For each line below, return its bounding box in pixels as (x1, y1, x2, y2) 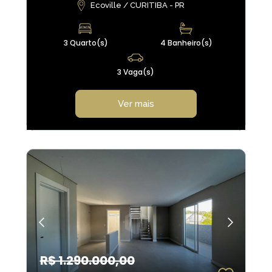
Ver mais (117, 98, 154, 109)
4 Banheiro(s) (160, 38, 212, 48)
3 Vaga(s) (117, 67, 155, 77)
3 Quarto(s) (63, 38, 108, 48)
